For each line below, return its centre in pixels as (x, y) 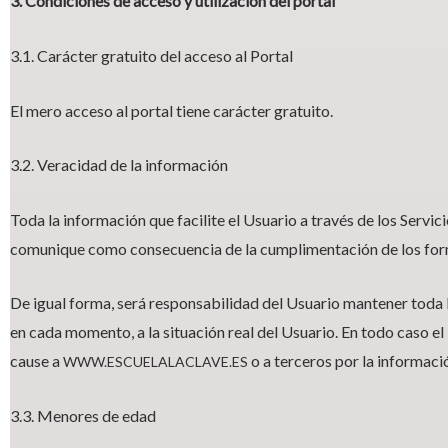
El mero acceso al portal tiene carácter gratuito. (171, 110)
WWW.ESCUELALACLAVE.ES (155, 362)
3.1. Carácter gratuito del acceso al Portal (151, 55)
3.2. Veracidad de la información (119, 165)
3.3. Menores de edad (83, 415)
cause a (36, 361)
